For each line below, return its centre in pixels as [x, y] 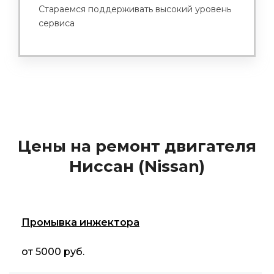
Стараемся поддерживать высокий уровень [135, 9]
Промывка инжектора [80, 222]
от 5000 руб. [53, 252]
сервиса [57, 23]
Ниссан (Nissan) [137, 166]
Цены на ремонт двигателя [137, 146]
